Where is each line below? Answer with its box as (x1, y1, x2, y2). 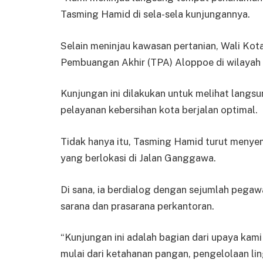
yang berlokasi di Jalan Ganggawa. (60, 152, 216, 164)
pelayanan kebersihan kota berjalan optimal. (60, 104, 258, 116)
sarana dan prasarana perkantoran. (60, 200, 214, 212)
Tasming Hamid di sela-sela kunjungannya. (60, 8, 250, 21)
